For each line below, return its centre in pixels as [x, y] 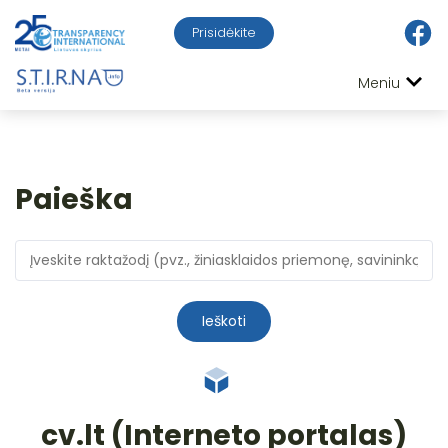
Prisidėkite [224, 33]
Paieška [74, 199]
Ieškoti [224, 320]
